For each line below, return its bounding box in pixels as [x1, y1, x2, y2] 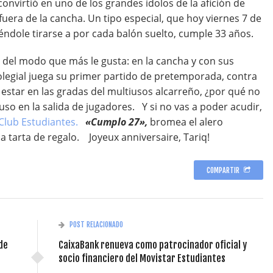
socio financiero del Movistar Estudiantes [58, 252, 225, 264]
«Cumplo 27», [85, 115, 150, 129]
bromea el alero [150, 115, 223, 129]
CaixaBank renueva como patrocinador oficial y [58, 239, 247, 251]
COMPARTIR [207, 166, 239, 175]
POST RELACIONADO [69, 220, 123, 229]
